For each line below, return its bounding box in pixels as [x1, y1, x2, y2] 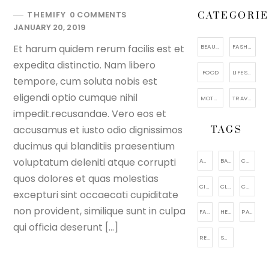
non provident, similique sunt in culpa [13, 204, 186, 219]
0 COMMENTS [69, 10, 127, 20]
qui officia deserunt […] [13, 220, 119, 235]
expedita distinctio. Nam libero [13, 58, 156, 73]
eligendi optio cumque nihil [13, 91, 138, 105]
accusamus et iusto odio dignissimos [13, 123, 183, 138]
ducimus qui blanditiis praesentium [13, 139, 175, 154]
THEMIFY [27, 10, 67, 20]
